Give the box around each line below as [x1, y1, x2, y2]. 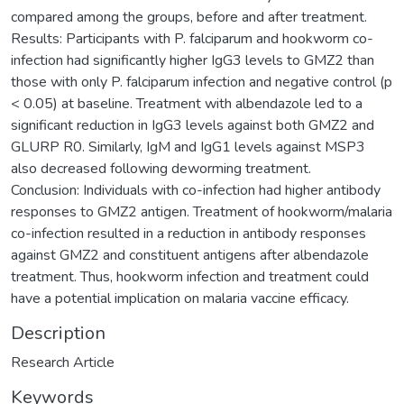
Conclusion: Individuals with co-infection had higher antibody [11, 179, 381, 200]
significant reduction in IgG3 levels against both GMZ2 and [11, 115, 374, 135]
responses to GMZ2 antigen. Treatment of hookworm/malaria [11, 201, 392, 222]
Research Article [11, 352, 115, 372]
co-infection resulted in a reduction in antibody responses [11, 223, 366, 243]
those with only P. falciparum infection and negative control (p [11, 71, 392, 92]
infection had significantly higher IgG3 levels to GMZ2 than [11, 50, 374, 70]
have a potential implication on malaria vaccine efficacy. [11, 288, 349, 308]
